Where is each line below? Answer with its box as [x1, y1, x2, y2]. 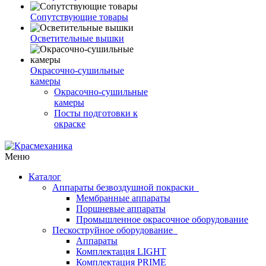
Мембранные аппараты [76, 193, 170, 203]
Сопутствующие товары [30, 12, 128, 22]
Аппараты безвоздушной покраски [52, 182, 199, 192]
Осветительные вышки [30, 33, 124, 43]
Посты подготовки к [54, 108, 138, 118]
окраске [54, 119, 85, 129]
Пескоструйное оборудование [52, 225, 178, 235]
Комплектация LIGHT [76, 246, 166, 256]
